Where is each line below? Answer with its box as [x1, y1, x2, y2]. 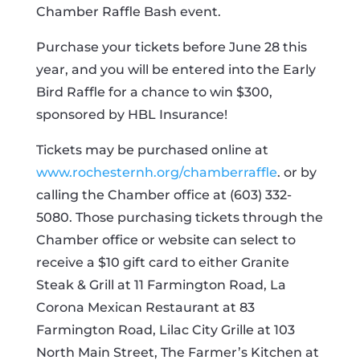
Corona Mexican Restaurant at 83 [35, 300, 255, 315]
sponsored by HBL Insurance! [35, 107, 227, 122]
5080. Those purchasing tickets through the [35, 210, 323, 225]
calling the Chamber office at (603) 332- [35, 187, 292, 202]
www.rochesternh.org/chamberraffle [35, 165, 277, 180]
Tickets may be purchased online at [35, 142, 268, 157]
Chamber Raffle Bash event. [35, 4, 221, 19]
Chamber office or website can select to [35, 232, 296, 247]
